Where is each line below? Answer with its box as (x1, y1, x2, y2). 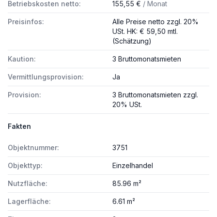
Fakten (8, 122, 31, 130)
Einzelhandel (112, 161, 153, 170)
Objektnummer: (8, 143, 59, 152)
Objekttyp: (8, 161, 43, 170)
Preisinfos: (8, 17, 44, 26)
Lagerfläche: (8, 197, 51, 205)
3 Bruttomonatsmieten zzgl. (112, 91, 198, 99)
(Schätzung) (112, 37, 152, 45)
